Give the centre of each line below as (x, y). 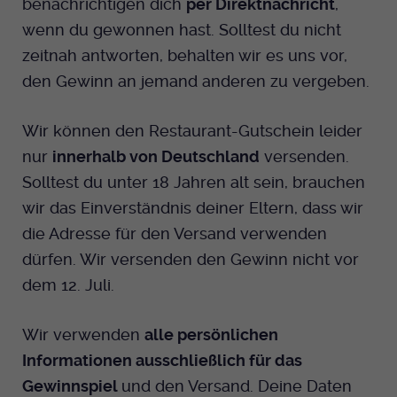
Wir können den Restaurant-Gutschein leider (192, 131)
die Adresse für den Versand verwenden (175, 234)
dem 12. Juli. (68, 285)
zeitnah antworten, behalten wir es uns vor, (185, 56)
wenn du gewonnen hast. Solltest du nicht (182, 30)
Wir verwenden (83, 335)
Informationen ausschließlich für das (162, 361)
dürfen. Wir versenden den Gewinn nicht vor (191, 260)
